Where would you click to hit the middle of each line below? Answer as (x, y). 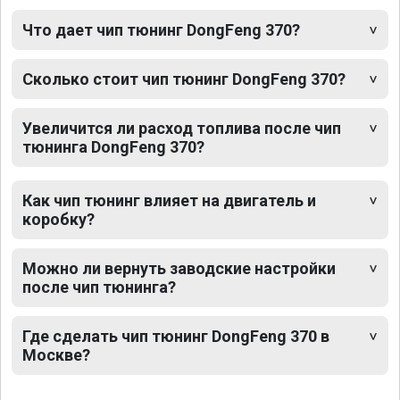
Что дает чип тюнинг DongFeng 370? (161, 30)
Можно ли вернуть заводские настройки (179, 269)
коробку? (58, 220)
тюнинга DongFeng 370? (113, 147)
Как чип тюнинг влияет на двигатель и (169, 201)
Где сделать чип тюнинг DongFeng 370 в (176, 337)
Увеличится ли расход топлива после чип (182, 129)
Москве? (56, 355)
